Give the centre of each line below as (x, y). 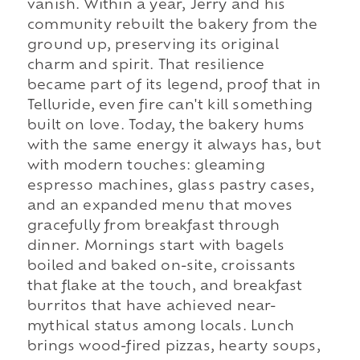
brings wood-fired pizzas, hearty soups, (174, 348)
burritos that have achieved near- (151, 307)
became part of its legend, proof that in (174, 86)
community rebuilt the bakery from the (172, 26)
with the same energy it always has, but (174, 147)
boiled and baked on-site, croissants (162, 267)
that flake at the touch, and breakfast (165, 287)
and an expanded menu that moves (160, 207)
